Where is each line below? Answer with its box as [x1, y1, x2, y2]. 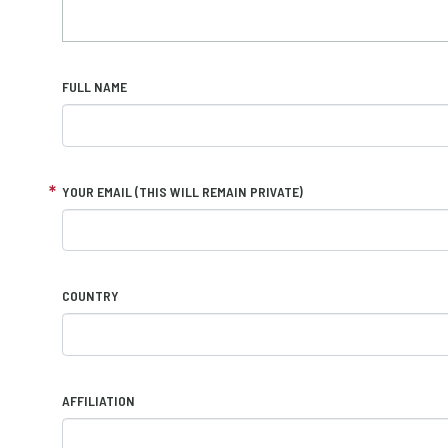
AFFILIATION [62, 391, 135, 409]
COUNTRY [62, 287, 119, 304]
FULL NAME [62, 78, 127, 95]
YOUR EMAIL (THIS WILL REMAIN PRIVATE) [62, 182, 303, 200]
